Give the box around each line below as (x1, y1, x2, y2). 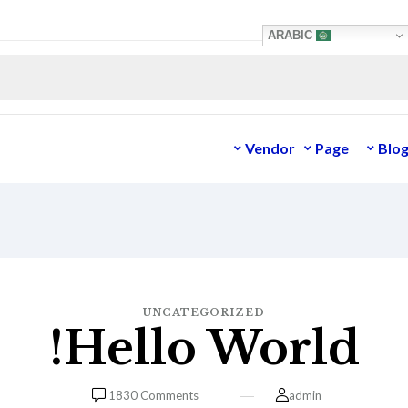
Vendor (245, 138, 295, 157)
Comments (137, 388, 199, 403)
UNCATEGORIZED (143, 306, 265, 319)
